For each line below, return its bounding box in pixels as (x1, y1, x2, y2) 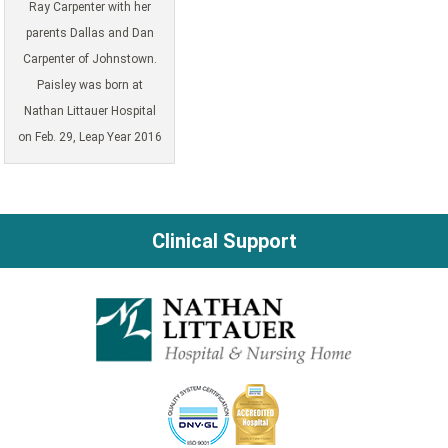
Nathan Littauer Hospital (23, 104, 156, 119)
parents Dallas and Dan (25, 26, 154, 41)
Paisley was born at (36, 78, 143, 93)
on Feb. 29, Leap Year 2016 (17, 130, 162, 145)
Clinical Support (151, 229, 297, 254)
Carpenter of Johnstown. (22, 52, 157, 67)
